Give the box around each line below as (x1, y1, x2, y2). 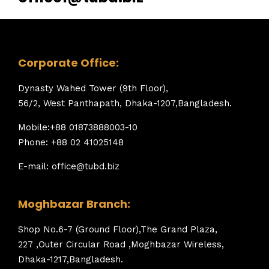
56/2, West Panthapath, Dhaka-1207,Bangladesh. (18, 97, 232, 109)
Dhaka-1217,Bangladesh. (18, 253, 123, 265)
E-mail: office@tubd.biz (18, 160, 119, 172)
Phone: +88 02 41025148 (18, 136, 124, 148)
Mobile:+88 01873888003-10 (18, 121, 138, 133)
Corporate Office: (18, 55, 119, 70)
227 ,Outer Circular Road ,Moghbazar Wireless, (18, 238, 224, 250)
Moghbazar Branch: (18, 196, 130, 211)
